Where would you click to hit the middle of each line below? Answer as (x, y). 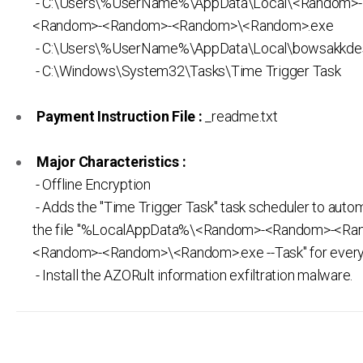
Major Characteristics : (111, 162)
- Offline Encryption (92, 185)
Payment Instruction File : (120, 117)
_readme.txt (240, 117)
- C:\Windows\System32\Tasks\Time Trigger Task (187, 71)
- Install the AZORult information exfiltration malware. (192, 275)
